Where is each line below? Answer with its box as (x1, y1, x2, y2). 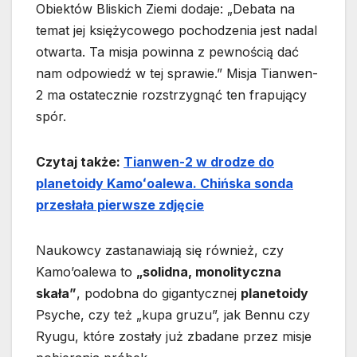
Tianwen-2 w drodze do (124, 154, 274, 171)
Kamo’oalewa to (36, 264, 136, 280)
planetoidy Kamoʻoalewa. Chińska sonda (36, 175, 293, 192)
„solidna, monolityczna (136, 264, 281, 280)
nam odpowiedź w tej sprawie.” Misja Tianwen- (36, 65, 318, 82)
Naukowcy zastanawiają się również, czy (36, 242, 284, 259)
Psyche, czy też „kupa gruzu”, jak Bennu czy (36, 307, 310, 324)
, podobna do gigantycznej (76, 285, 241, 302)
